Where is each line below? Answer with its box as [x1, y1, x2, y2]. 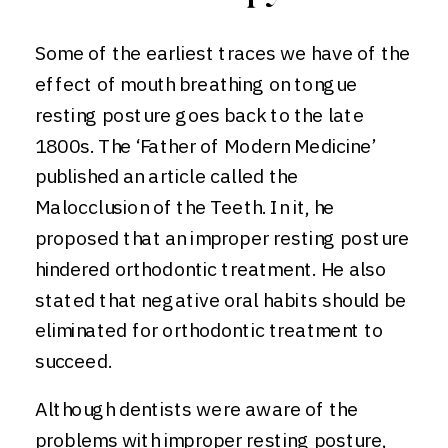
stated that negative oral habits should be [35, 286, 406, 313]
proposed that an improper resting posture [35, 225, 409, 251]
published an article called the [35, 163, 299, 189]
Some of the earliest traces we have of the [35, 40, 411, 66]
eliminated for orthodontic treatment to [35, 317, 384, 343]
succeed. [35, 348, 117, 374]
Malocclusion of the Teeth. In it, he [35, 194, 335, 220]
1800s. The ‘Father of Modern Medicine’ [35, 132, 376, 159]
